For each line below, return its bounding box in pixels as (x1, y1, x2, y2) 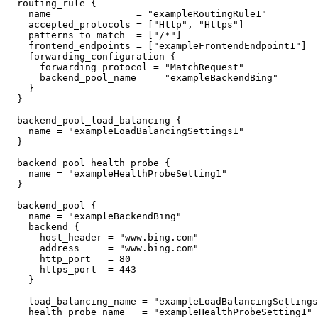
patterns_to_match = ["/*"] (6, 30, 28, 40)
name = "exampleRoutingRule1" (6, 9, 28, 19)
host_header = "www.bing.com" (6, 232, 40, 243)
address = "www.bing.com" (6, 243, 40, 253)
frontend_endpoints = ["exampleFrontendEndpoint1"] (6, 40, 28, 51)
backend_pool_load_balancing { (6, 115, 17, 126)
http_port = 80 (6, 253, 40, 264)
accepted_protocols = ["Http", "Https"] (6, 19, 28, 30)
